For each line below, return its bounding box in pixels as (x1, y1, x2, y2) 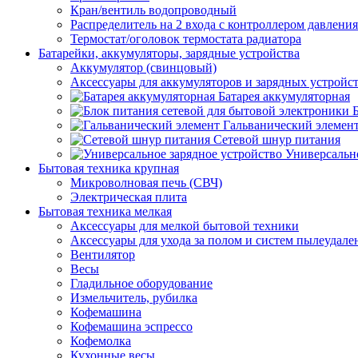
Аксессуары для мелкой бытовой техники (70, 219, 299, 233)
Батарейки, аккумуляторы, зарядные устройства (38, 46, 300, 60)
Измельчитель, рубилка (70, 291, 197, 304)
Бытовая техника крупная (38, 161, 179, 175)
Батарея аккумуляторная (218, 89, 350, 103)
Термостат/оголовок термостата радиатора (70, 32, 301, 46)
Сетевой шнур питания (213, 133, 340, 146)
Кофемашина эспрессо (70, 320, 193, 333)
